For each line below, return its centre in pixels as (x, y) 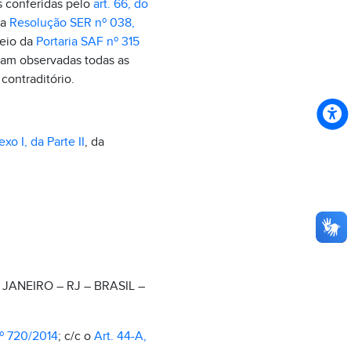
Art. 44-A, (120, 336)
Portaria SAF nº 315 (87, 42)
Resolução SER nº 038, (72, 23)
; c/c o (76, 336)
